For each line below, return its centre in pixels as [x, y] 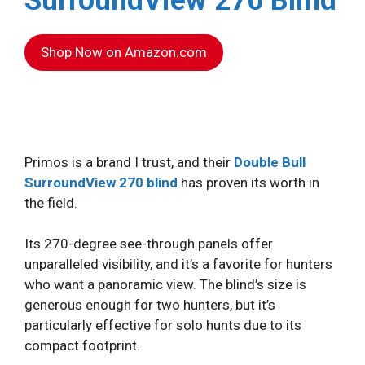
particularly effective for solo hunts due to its [163, 325]
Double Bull [270, 162]
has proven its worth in [248, 182]
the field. [53, 202]
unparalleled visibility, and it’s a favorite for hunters [178, 264]
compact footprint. [82, 346]
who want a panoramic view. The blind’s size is [165, 285]
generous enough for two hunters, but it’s [150, 305]
